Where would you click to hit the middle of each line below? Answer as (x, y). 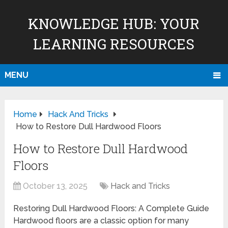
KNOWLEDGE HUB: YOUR (114, 24)
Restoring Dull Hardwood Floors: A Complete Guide (111, 209)
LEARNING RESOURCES (114, 44)
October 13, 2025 (55, 186)
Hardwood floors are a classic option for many (101, 221)
